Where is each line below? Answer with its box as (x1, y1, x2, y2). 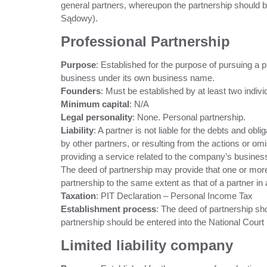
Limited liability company (61, 237, 233, 253)
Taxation (61, 191, 96, 201)
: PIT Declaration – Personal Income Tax (96, 191, 253, 201)
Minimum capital (61, 99, 129, 109)
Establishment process (61, 204, 156, 214)
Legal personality (61, 112, 132, 122)
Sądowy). (61, 13, 98, 23)
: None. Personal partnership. (132, 112, 246, 122)
